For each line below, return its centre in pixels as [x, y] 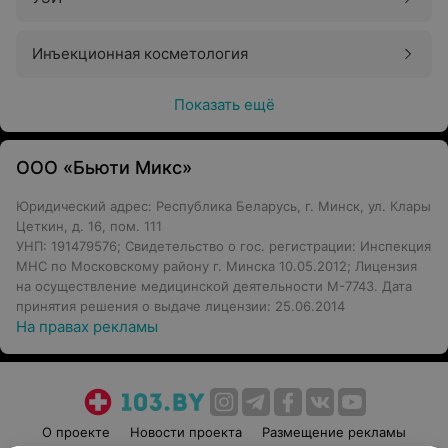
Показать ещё [224, 104]
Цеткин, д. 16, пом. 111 [89, 226]
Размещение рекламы [334, 432]
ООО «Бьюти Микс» [104, 167]
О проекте [76, 432]
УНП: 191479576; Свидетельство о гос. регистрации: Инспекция [223, 246]
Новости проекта [186, 432]
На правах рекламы [87, 326]
